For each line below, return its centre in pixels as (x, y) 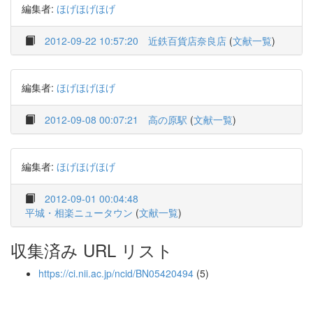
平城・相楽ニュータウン (79, 212)
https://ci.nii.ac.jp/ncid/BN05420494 (116, 273)
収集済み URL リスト (92, 250)
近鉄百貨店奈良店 (187, 41)
